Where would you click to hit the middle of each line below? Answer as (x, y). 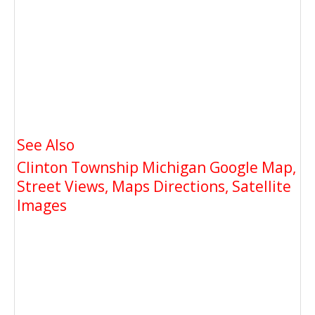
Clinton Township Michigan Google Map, (156, 167)
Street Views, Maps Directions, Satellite (154, 186)
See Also (46, 144)
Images (42, 205)
